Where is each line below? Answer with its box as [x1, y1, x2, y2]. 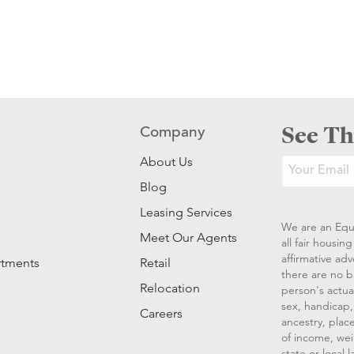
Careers [140, 306, 183, 322]
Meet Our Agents [140, 230, 238, 246]
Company [140, 126, 206, 141]
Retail [140, 255, 171, 271]
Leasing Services [140, 205, 233, 220]
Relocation [140, 281, 201, 296]
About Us [140, 154, 194, 170]
